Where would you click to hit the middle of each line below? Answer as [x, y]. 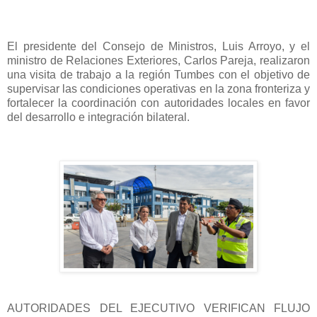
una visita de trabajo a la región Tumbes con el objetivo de [158, 74]
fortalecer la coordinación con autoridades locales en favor [158, 103]
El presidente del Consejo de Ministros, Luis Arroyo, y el [158, 46]
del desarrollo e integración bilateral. [98, 117]
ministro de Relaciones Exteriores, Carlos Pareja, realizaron [158, 60]
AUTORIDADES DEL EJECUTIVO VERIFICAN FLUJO [158, 308]
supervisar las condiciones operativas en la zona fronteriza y [158, 88]
